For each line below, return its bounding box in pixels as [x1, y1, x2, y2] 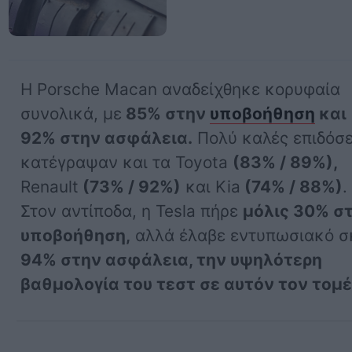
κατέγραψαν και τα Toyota [20, 152, 233, 172]
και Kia [181, 176, 241, 196]
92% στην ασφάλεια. [20, 127, 193, 148]
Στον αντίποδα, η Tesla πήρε [20, 200, 244, 221]
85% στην [122, 103, 211, 123]
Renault [20, 176, 79, 196]
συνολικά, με [20, 103, 123, 123]
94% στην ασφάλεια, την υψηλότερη [20, 249, 323, 269]
